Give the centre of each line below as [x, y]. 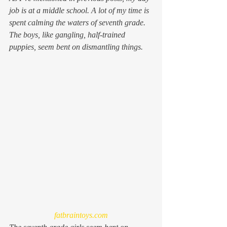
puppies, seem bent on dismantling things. [76, 47]
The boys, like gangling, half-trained [68, 34]
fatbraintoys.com [81, 215]
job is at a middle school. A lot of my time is [80, 10]
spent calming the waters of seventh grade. [78, 22]
